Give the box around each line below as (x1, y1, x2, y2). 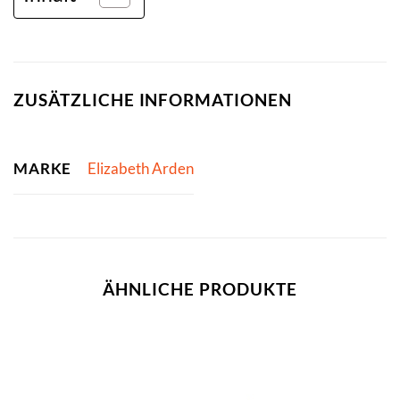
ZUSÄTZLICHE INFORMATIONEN (13, 89, 292, 111)
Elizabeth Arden (87, 159, 194, 179)
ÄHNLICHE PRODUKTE (103, 278, 297, 299)
